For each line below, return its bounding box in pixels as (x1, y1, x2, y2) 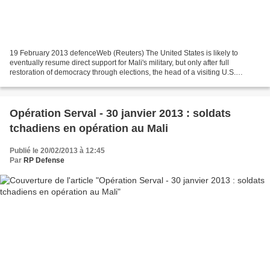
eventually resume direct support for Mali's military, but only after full (10, 58, 229, 67)
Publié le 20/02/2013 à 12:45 (10, 146, 105, 155)
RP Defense (24, 155, 64, 165)
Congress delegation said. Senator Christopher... (10, 77, 169, 86)
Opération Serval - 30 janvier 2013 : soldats (10, 107, 231, 119)
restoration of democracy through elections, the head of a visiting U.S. (10, 67, 236, 77)
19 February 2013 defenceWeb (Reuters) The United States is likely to (10, 48, 238, 57)
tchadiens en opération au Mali (10, 122, 168, 134)
